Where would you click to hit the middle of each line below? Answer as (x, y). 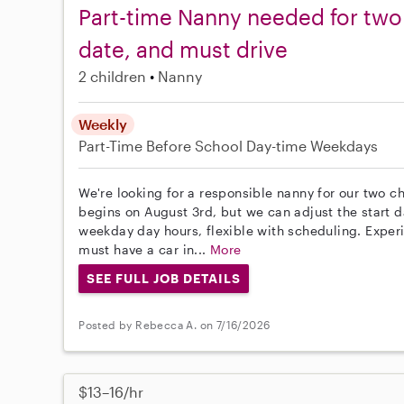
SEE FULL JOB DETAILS (164, 278)
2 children (113, 76)
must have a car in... (145, 249)
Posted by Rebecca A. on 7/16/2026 (174, 325)
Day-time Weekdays (312, 145)
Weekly (103, 124)
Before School (195, 145)
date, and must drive (184, 49)
